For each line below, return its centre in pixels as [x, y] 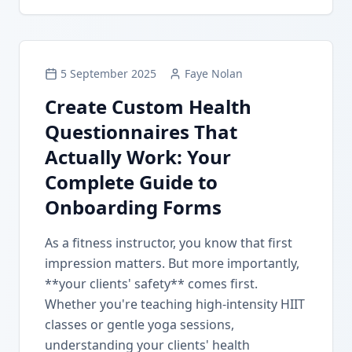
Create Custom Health [148, 106]
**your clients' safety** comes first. [151, 284]
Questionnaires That [141, 132]
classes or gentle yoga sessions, [139, 324]
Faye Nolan [214, 73]
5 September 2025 [108, 73]
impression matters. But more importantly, [172, 263]
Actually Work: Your [138, 157]
